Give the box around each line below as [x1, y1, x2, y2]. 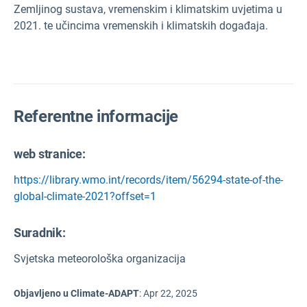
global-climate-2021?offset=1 [14, 190, 156, 204]
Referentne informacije [14, 107, 179, 126]
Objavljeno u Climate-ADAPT [14, 288, 139, 299]
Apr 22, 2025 [143, 288, 197, 299]
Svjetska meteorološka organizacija [14, 252, 186, 266]
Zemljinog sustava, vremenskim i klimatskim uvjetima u [14, 3, 282, 16]
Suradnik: [14, 225, 66, 241]
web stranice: [14, 147, 86, 162]
